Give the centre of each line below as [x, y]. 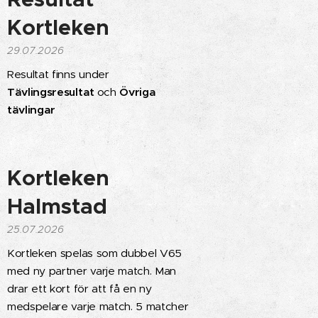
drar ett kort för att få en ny [79, 289]
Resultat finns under [58, 74]
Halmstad [57, 207]
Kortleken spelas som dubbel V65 [95, 253]
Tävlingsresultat [52, 92]
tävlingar [32, 110]
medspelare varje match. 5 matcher [98, 306]
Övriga [138, 92]
